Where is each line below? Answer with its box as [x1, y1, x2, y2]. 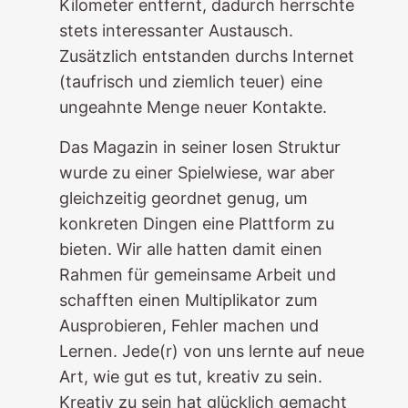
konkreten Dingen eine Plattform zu [58, 214, 334, 233]
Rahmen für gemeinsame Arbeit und [58, 265, 336, 284]
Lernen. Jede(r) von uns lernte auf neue [58, 342, 364, 361]
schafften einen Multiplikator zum [58, 291, 318, 310]
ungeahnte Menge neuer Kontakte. [58, 97, 327, 117]
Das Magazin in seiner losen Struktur [58, 138, 341, 157]
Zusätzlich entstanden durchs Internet [58, 46, 354, 66]
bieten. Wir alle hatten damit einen [58, 240, 322, 259]
